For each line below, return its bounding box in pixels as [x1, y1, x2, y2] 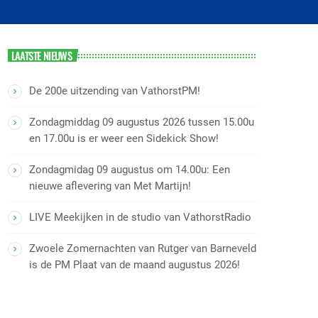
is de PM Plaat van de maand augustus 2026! [29, 258, 240, 271]
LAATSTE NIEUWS [11, 47, 72, 63]
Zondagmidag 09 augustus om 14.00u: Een [29, 163, 230, 176]
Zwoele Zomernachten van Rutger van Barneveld [29, 241, 256, 255]
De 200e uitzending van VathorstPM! [29, 84, 200, 97]
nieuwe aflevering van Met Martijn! [29, 179, 191, 192]
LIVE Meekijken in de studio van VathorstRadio [29, 210, 251, 224]
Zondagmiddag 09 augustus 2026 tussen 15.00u [29, 115, 254, 128]
